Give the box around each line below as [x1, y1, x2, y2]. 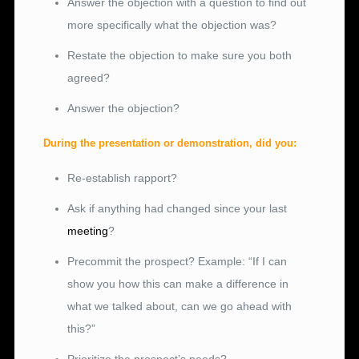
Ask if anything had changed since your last [67, 202, 288, 216]
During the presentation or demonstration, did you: [43, 137, 297, 150]
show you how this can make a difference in [67, 277, 289, 291]
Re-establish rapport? [67, 171, 178, 185]
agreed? [67, 71, 111, 85]
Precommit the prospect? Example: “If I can [67, 255, 288, 268]
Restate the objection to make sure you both [67, 49, 292, 63]
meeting [67, 224, 109, 238]
